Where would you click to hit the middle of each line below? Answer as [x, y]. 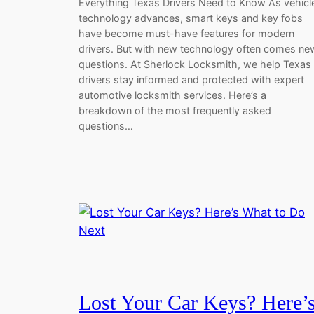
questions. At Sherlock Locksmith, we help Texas [195, 64]
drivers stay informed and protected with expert [191, 79]
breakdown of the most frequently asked [175, 110]
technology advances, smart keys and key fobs [191, 18]
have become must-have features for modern [186, 33]
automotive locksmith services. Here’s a [172, 95]
